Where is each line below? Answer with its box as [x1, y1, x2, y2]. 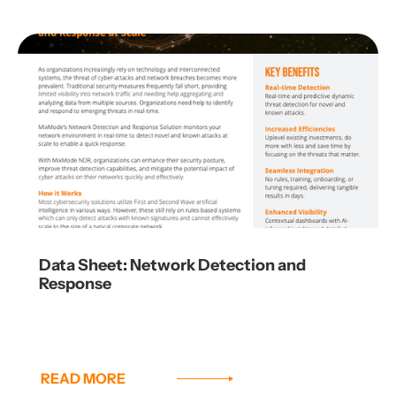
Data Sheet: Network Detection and [39, 255, 306, 276]
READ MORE [41, 369, 126, 388]
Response [39, 274, 111, 294]
